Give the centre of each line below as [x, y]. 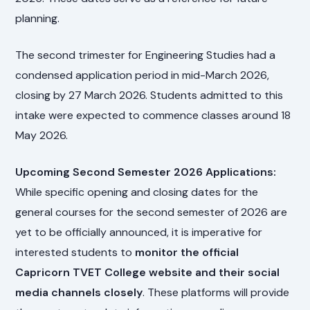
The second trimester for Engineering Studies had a [146, 55]
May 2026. [42, 135]
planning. [38, 18]
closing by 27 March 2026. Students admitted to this [149, 95]
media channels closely [79, 292]
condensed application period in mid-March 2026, [143, 75]
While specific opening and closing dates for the [137, 192]
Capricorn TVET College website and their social [148, 272]
